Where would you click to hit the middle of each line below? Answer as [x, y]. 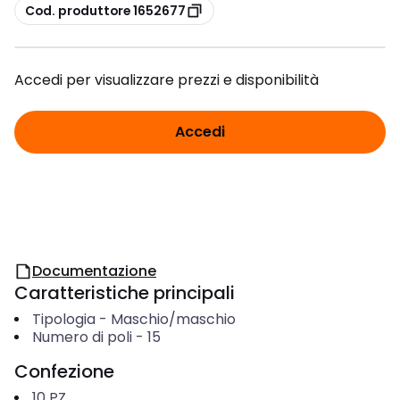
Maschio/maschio [173, 319]
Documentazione [94, 271]
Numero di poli [82, 337]
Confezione [64, 371]
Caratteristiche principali [125, 293]
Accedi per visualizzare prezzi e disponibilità [167, 80]
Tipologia [63, 319]
